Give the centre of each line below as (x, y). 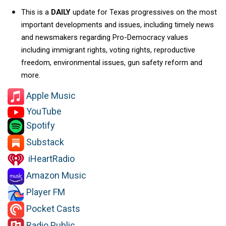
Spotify (41, 126)
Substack (45, 142)
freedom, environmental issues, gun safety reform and (112, 63)
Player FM (46, 192)
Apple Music (51, 96)
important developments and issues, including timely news (118, 25)
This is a (36, 12)
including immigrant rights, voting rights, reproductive (108, 50)
